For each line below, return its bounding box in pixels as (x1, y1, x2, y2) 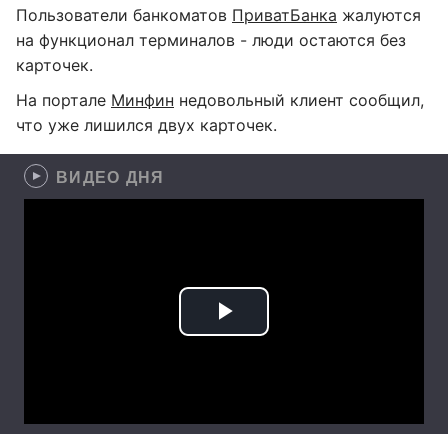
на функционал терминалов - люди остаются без (16, 30, 406, 50)
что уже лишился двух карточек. (16, 115, 277, 135)
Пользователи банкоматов (16, 5, 232, 25)
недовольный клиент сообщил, (174, 90, 424, 110)
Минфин (111, 90, 174, 110)
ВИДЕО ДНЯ (56, 165, 165, 188)
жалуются (337, 5, 421, 25)
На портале (16, 90, 111, 110)
